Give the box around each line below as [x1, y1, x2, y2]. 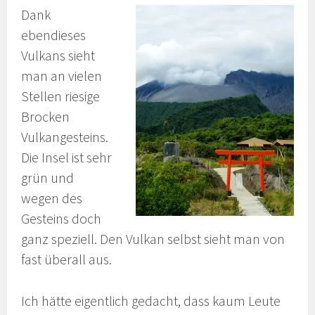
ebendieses [21, 26, 86, 44]
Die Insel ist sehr [21, 148, 112, 166]
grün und [21, 169, 75, 186]
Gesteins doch [21, 210, 102, 227]
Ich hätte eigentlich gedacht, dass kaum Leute [21, 292, 281, 309]
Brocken [21, 108, 70, 125]
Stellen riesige [21, 87, 101, 105]
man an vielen [21, 67, 103, 84]
